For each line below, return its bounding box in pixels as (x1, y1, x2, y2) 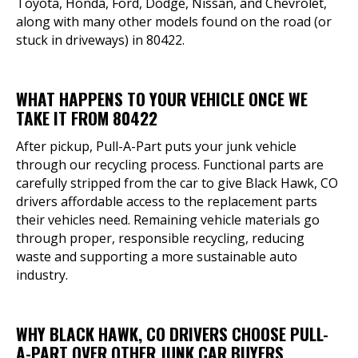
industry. (16, 266, 68, 284)
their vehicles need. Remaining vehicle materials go (16, 211, 320, 229)
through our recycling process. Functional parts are (16, 156, 324, 173)
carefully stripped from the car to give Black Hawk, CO (16, 174, 338, 192)
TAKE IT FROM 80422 (16, 105, 157, 130)
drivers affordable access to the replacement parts (16, 193, 317, 210)
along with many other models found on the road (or (16, 13, 332, 30)
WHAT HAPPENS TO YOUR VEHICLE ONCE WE (16, 86, 308, 111)
